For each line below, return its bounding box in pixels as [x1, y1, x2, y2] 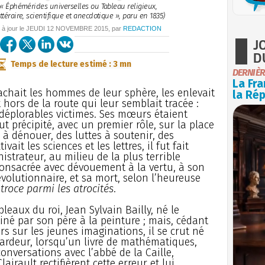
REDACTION [123, 24, 161, 32]
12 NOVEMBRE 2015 [47, 24, 108, 32]
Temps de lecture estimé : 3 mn [11, 59, 131, 69]
